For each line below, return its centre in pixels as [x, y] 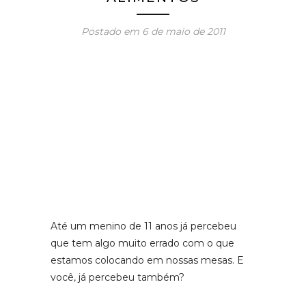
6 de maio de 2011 [183, 31]
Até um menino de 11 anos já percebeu [143, 226]
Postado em [111, 31]
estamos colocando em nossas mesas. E [147, 261]
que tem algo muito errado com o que [142, 244]
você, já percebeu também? [117, 278]
